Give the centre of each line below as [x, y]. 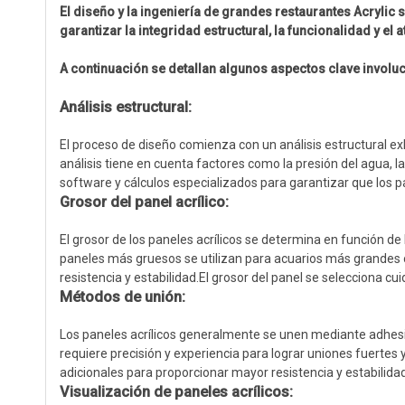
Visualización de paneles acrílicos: [176, 392]
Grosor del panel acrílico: [144, 202]
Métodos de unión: [122, 297]
